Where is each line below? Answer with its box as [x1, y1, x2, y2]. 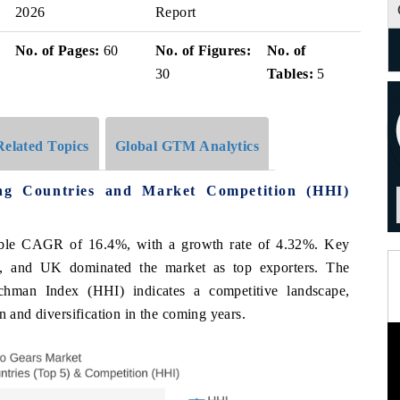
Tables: [267, 66, 313, 81]
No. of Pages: [15, 43, 100, 58]
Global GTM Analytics [114, 137, 260, 154]
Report [155, 4, 196, 20]
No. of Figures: [155, 43, 252, 58]
